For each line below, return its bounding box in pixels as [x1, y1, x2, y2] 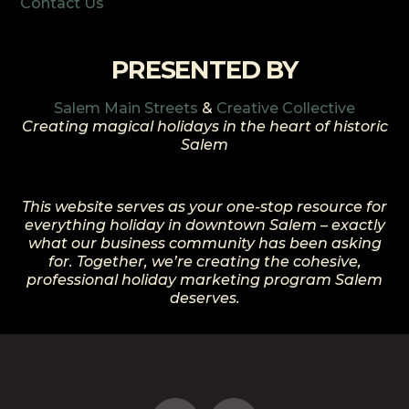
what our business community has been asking [27, 234, 382, 252]
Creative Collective [216, 99, 355, 117]
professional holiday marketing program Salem [26, 270, 383, 288]
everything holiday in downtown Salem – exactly [24, 215, 385, 234]
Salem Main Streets [54, 99, 198, 117]
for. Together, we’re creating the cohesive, [47, 252, 362, 270]
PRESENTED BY [111, 54, 298, 85]
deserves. [169, 288, 240, 307]
